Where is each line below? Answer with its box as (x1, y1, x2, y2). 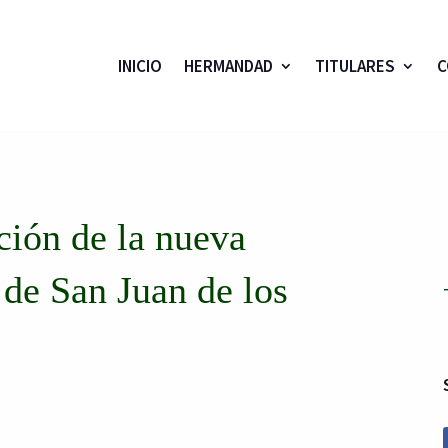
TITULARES (314, 54, 395, 77)
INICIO (117, 54, 162, 77)
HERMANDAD (183, 54, 273, 77)
